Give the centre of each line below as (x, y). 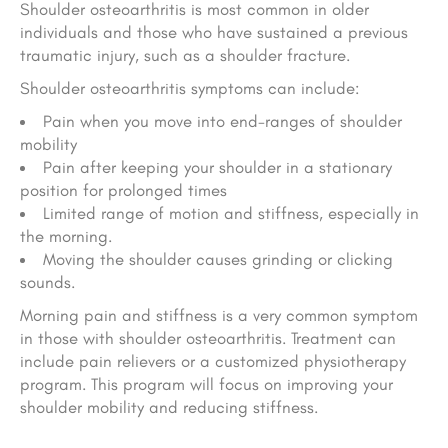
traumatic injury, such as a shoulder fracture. (185, 55)
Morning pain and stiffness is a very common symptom (219, 315)
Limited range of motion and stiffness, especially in (230, 213)
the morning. (66, 236)
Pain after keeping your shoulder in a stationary (217, 167)
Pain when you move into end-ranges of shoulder (222, 121)
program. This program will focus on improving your (206, 384)
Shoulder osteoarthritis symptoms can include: (189, 88)
